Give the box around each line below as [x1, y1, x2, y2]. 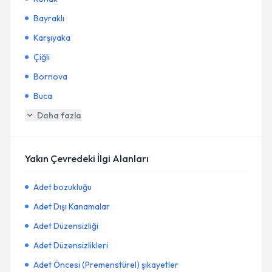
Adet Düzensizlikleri [33, 240, 108, 251]
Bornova [33, 71, 67, 82]
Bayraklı [33, 13, 64, 24]
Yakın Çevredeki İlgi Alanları [25, 152, 149, 165]
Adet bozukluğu [33, 182, 92, 192]
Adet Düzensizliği [33, 220, 98, 231]
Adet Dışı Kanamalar [33, 201, 110, 212]
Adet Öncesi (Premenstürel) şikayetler [33, 259, 178, 270]
